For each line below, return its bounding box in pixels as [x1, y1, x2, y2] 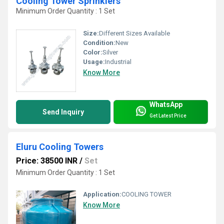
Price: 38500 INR [16, 155, 77, 165]
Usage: [83, 57, 105, 65]
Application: [83, 190, 121, 198]
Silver [102, 48, 118, 56]
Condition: [83, 38, 115, 46]
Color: [83, 48, 102, 56]
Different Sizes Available [99, 29, 170, 37]
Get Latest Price [149, 112, 186, 118]
